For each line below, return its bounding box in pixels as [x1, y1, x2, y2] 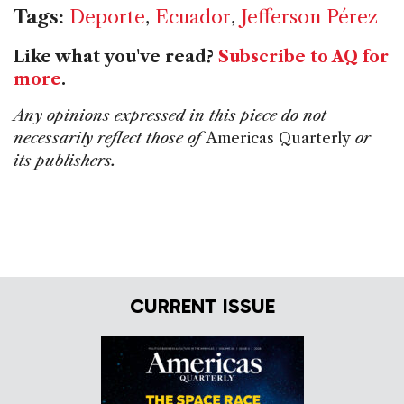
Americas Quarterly [206, 128, 351, 147]
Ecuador [155, 5, 231, 28]
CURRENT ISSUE [129, 294, 275, 319]
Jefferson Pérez [241, 5, 378, 28]
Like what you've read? [14, 46, 218, 67]
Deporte [69, 5, 145, 28]
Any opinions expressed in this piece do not [14, 106, 326, 124]
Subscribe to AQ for [218, 46, 389, 67]
